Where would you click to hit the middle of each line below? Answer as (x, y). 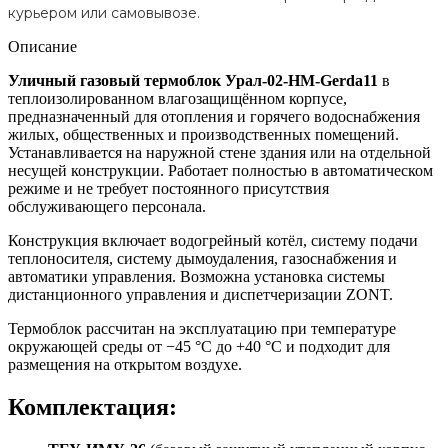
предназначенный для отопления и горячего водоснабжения (214, 116)
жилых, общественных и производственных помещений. (203, 134)
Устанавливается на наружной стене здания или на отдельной (219, 152)
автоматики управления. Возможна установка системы (196, 276)
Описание (42, 46)
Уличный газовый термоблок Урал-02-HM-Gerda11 (195, 80)
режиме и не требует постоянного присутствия (168, 188)
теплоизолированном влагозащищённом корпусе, (177, 98)
